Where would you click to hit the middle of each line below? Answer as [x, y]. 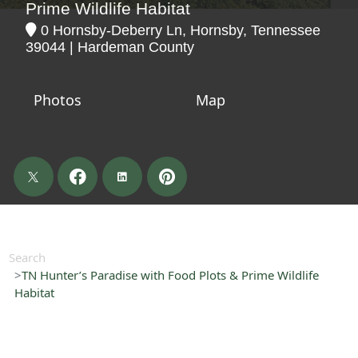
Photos [58, 99]
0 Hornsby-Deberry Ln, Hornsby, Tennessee [178, 30]
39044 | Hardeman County [109, 47]
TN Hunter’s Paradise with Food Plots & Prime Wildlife [170, 275]
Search [27, 257]
